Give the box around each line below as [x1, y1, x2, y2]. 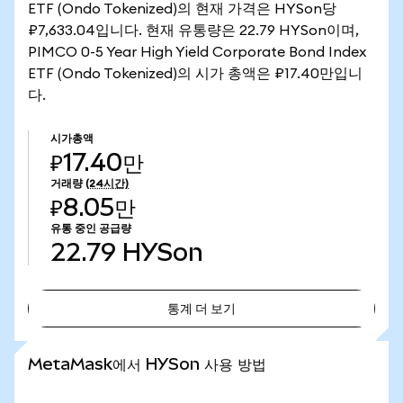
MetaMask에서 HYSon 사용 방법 [28, 354, 266, 373]
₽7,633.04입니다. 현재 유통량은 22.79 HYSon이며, [28, 23, 359, 38]
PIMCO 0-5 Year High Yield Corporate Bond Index [28, 45, 366, 59]
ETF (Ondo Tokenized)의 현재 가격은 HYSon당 [28, 2, 336, 16]
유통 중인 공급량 [50, 223, 131, 234]
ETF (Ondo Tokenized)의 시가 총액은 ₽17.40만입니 [28, 67, 363, 81]
